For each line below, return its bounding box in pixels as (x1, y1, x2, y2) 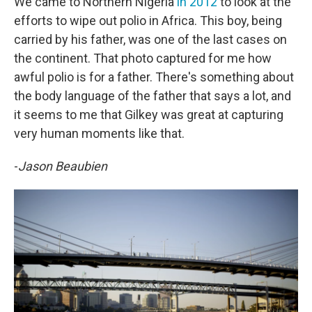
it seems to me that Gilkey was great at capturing (14, 107, 283, 122)
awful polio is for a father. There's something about (14, 69, 294, 84)
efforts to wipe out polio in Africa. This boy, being (14, 13, 282, 28)
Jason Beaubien (18, 158, 107, 173)
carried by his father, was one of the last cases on (14, 31, 287, 47)
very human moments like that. (14, 125, 185, 141)
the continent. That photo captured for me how (14, 50, 272, 65)
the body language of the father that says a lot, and (14, 88, 291, 103)
